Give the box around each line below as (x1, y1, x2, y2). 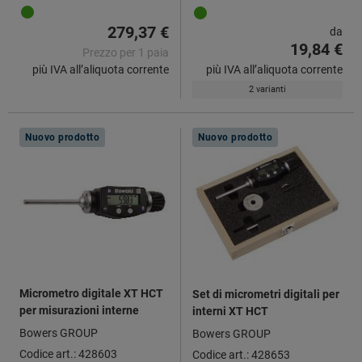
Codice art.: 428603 (19, 347, 117, 360)
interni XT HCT (192, 304, 268, 318)
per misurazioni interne (19, 303, 139, 317)
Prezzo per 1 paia (82, 45, 169, 59)
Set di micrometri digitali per (192, 287, 339, 301)
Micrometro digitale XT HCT (19, 286, 163, 300)
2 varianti (249, 83, 286, 95)
